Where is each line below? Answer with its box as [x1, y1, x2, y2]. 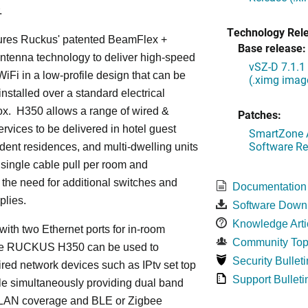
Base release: [237, 41, 306, 55]
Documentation [232, 181, 307, 192]
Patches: [237, 107, 281, 122]
